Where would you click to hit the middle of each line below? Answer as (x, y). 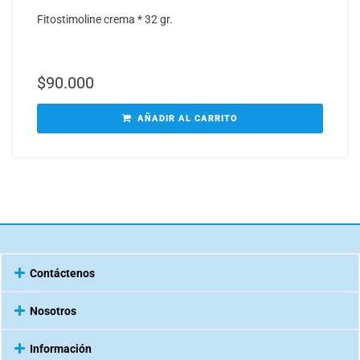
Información (61, 348)
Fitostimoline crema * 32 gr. (105, 20)
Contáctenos (62, 273)
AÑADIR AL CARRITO (188, 119)
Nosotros (53, 311)
